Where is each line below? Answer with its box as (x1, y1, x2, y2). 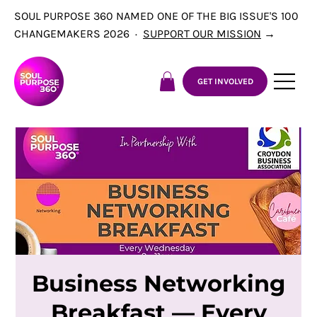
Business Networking (32, 270, 285, 297)
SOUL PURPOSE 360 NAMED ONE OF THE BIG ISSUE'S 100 (14, 9, 299, 23)
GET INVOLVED (197, 76, 253, 86)
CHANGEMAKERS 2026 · (14, 27, 143, 40)
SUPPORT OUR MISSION (143, 27, 261, 40)
